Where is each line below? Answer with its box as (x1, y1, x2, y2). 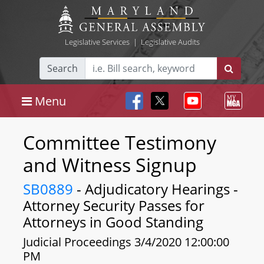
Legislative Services (64, 37, 130, 47)
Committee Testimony (23, 130, 216, 155)
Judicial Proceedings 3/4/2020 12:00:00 (23, 234, 229, 250)
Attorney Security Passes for (23, 196, 204, 215)
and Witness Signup (23, 152, 197, 177)
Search (47, 62, 78, 75)
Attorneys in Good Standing (23, 212, 203, 232)
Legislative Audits (140, 37, 200, 47)
